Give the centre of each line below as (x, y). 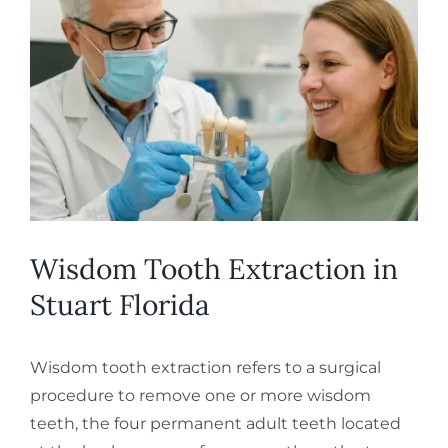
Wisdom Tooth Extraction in (214, 268)
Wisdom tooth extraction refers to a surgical (205, 367)
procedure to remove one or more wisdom (200, 395)
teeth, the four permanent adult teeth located (215, 423)
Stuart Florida (120, 304)
